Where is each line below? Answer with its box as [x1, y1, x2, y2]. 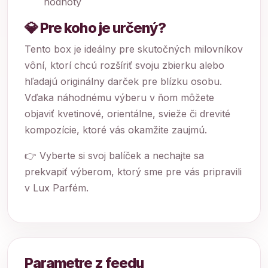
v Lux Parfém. [25, 182, 89, 194]
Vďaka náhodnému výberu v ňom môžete [25, 92, 214, 103]
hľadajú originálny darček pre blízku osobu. [25, 75, 222, 87]
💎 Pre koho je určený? [25, 19, 166, 36]
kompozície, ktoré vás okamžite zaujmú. [25, 124, 207, 136]
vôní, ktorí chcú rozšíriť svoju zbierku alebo [25, 59, 224, 71]
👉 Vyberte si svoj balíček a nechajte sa [25, 150, 204, 162]
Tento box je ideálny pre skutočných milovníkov [25, 43, 243, 55]
